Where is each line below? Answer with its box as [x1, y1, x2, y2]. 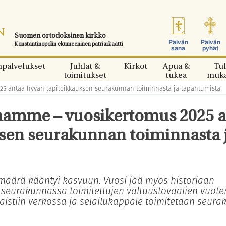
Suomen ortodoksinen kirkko [15, 33, 106, 39]
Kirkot [124, 63, 147, 71]
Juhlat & [70, 63, 100, 71]
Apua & [162, 63, 190, 71]
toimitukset [63, 72, 106, 80]
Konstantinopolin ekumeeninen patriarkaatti [15, 42, 123, 47]
